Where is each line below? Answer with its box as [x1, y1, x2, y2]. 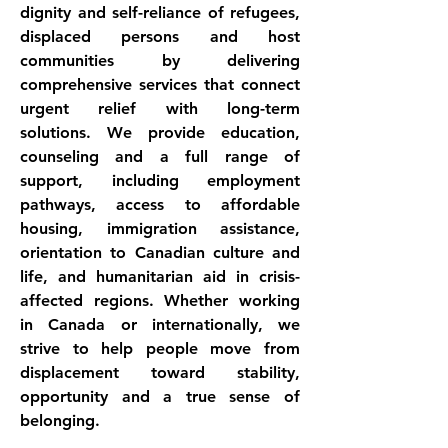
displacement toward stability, [20, 363, 300, 382]
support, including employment [20, 171, 300, 190]
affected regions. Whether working [20, 291, 300, 310]
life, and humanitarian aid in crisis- [20, 267, 300, 286]
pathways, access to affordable [20, 195, 300, 214]
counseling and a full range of [20, 147, 300, 166]
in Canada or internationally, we [20, 315, 300, 334]
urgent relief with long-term [20, 99, 300, 118]
